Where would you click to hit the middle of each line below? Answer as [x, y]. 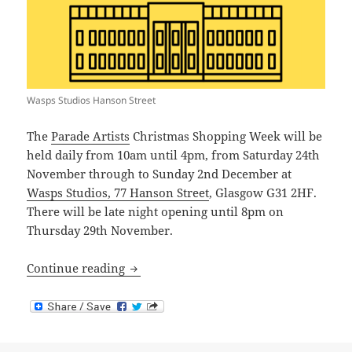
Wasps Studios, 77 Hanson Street [118, 193]
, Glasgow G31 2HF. [263, 193]
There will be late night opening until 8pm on [156, 212]
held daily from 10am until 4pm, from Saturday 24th [174, 155]
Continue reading [78, 268]
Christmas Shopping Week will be [226, 136]
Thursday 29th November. [100, 231]
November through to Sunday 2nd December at [159, 174]
